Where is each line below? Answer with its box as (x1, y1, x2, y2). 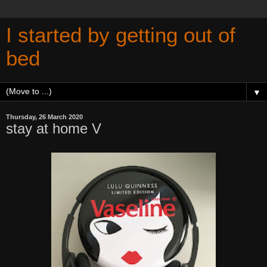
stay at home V (6, 120, 101, 136)
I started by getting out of (6, 24, 235, 46)
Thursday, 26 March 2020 (6, 113, 83, 120)
